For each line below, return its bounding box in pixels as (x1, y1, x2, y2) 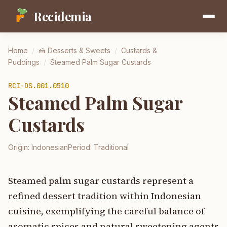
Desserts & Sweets (48, 46, 110, 55)
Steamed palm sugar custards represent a (8, 174, 194, 187)
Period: (68, 143, 94, 152)
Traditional (94, 143, 129, 152)
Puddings (8, 58, 40, 66)
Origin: (8, 143, 31, 152)
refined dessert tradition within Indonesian (8, 190, 201, 202)
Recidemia (33, 8, 92, 24)
